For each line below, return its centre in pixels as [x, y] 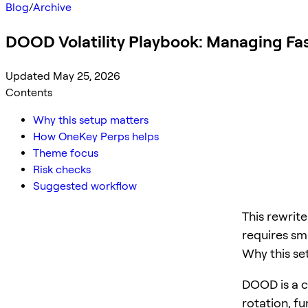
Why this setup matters [91, 120]
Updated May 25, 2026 [63, 76]
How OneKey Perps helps [96, 136]
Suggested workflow [85, 186]
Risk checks [62, 169]
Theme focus [66, 153]
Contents [29, 92]
